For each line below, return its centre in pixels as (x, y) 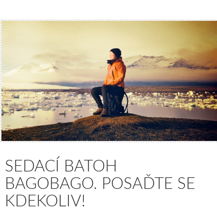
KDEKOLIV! (45, 201)
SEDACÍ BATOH (61, 166)
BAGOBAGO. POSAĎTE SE (100, 184)
